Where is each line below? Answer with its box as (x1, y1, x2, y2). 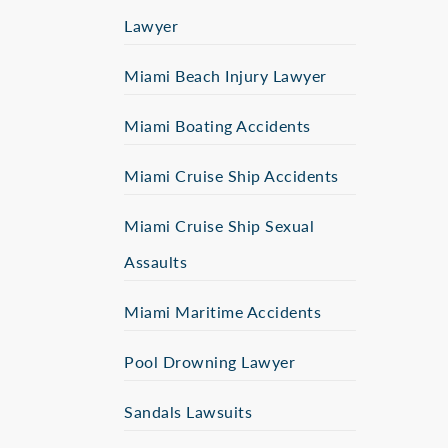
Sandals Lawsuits (124, 400, 252, 423)
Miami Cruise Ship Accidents (124, 164, 339, 187)
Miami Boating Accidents (124, 114, 311, 137)
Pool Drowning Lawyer (124, 350, 295, 373)
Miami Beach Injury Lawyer (124, 64, 327, 87)
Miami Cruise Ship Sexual (124, 214, 314, 237)
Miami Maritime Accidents (124, 300, 321, 323)
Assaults (124, 250, 187, 273)
